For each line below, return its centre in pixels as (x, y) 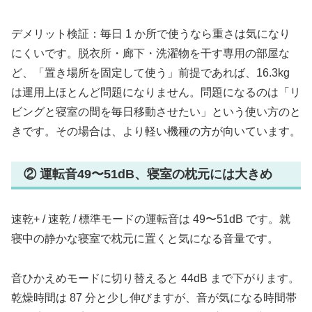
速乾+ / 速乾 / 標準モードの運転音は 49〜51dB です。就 (151, 219)
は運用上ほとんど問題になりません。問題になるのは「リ (156, 92)
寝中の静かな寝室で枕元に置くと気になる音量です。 (145, 239)
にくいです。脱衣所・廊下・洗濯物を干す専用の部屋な (150, 53)
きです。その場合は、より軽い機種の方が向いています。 (156, 131)
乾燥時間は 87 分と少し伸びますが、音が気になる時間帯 (154, 298)
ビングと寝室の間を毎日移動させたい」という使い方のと (156, 111)
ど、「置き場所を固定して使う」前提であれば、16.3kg (150, 72)
